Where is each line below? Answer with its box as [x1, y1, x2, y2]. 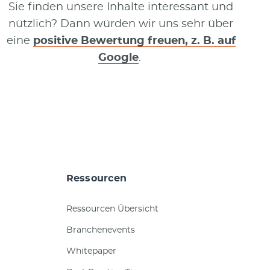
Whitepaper [66, 246, 116, 256]
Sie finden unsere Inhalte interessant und [8, 1, 234, 13]
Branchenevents [66, 225, 135, 234]
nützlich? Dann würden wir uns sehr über [8, 18, 234, 30]
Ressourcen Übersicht [66, 204, 159, 213]
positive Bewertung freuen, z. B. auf [33, 35, 236, 46]
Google [98, 52, 139, 63]
